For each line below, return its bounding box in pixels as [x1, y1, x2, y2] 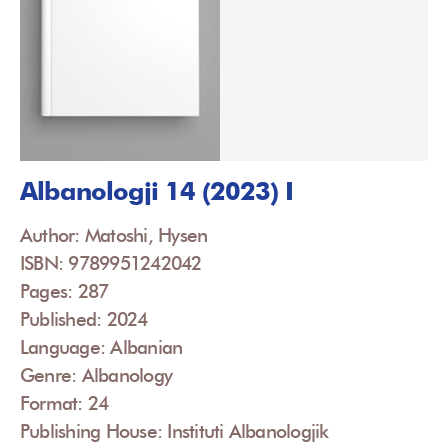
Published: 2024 [20, 307, 148, 330]
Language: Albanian [20, 335, 183, 358]
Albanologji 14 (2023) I [20, 175, 293, 206]
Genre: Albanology [20, 363, 173, 386]
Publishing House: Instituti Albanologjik [20, 419, 329, 442]
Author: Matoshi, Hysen [20, 223, 208, 246]
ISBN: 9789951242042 [20, 251, 202, 274]
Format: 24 [20, 391, 109, 414]
